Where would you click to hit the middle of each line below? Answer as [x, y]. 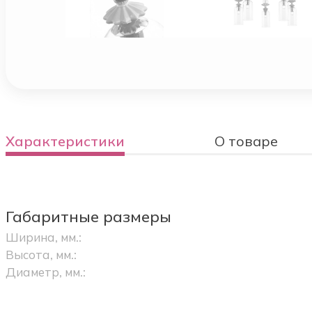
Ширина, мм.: [43, 237]
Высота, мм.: [41, 255]
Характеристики [65, 141]
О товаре [247, 141]
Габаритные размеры [88, 217]
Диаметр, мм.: [45, 272]
